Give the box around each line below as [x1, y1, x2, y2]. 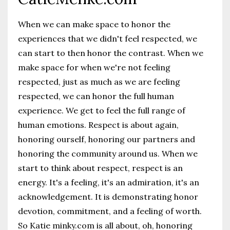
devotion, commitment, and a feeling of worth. [18, 206, 202, 216]
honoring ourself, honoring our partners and [18, 134, 195, 144]
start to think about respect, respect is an [18, 163, 183, 173]
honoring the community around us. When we [18, 148, 198, 159]
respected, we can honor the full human [18, 91, 174, 101]
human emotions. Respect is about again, [18, 120, 179, 130]
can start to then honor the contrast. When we [18, 48, 203, 58]
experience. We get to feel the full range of [18, 105, 185, 116]
